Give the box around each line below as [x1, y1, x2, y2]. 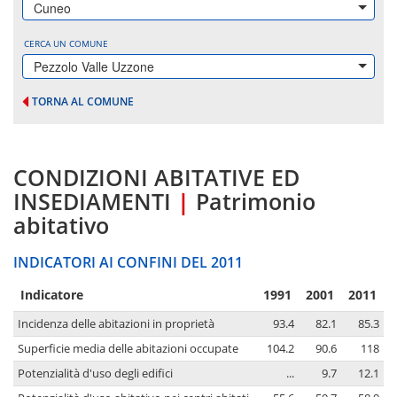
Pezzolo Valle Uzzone [34, 58, 154, 75]
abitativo [13, 210, 109, 241]
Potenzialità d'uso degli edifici [18, 366, 173, 382]
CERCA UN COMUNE [24, 37, 108, 50]
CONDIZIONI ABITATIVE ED [13, 162, 300, 193]
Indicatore [20, 286, 83, 304]
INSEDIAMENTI [13, 186, 171, 217]
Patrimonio [196, 186, 315, 217]
